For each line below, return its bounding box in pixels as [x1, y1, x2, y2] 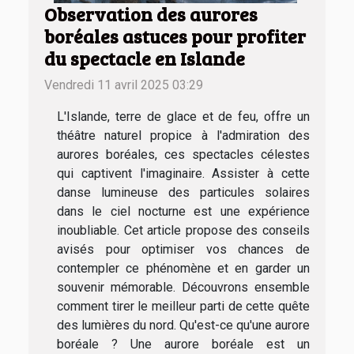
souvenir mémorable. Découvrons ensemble [57, 280, 310, 296]
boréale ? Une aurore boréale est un [57, 337, 310, 352]
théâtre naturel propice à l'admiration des [57, 128, 310, 144]
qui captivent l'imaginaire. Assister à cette [57, 166, 310, 182]
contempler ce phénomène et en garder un [57, 261, 310, 277]
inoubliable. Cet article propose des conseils [57, 223, 310, 239]
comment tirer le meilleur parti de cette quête [57, 299, 310, 314]
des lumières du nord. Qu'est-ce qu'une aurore [57, 318, 310, 333]
